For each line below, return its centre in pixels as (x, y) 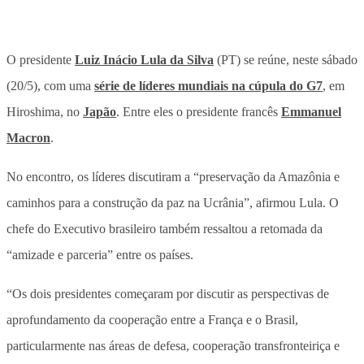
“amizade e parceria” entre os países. (100, 254)
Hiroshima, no (45, 111)
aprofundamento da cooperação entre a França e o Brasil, (152, 319)
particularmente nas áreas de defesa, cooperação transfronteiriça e (173, 345)
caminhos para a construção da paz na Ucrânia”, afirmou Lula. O (173, 202)
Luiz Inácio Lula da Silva (144, 59)
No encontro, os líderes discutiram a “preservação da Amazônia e (173, 176)
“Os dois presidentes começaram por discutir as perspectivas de (168, 293)
